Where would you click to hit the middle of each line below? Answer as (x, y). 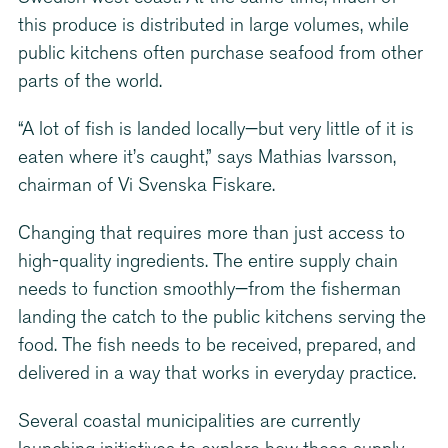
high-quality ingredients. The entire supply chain (208, 262)
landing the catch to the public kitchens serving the (222, 318)
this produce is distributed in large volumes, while (213, 26)
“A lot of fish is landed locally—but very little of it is (216, 130)
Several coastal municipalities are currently (189, 422)
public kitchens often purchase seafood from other (220, 54)
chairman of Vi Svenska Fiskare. (146, 186)
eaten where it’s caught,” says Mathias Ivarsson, (207, 158)
